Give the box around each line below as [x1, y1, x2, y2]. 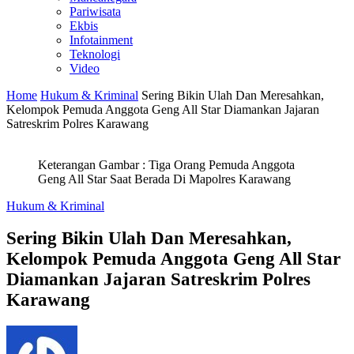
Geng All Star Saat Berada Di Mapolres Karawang [38, 172, 291, 186]
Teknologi [70, 47, 120, 61]
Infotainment [70, 33, 133, 47]
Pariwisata [70, 5, 121, 18]
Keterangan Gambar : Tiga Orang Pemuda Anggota [38, 158, 295, 171]
